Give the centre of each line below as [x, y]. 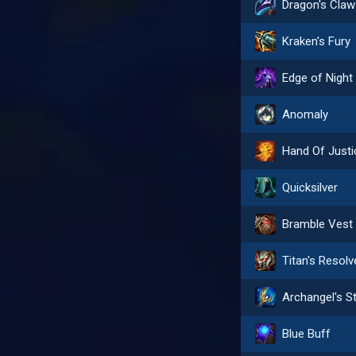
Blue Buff [307, 334]
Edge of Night [318, 78]
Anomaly [306, 114]
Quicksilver [310, 188]
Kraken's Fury [317, 41]
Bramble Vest [318, 224]
